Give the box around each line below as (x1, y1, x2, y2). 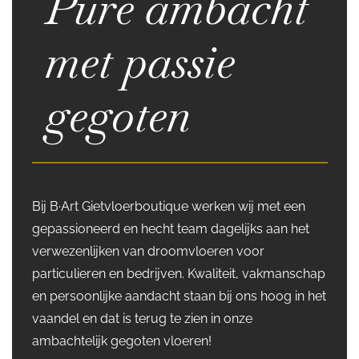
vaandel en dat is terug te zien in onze (32, 311, 252, 326)
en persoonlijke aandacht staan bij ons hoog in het (32, 288, 326, 304)
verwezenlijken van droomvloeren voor (32, 244, 264, 259)
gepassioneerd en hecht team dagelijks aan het (32, 221, 309, 236)
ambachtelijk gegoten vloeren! (32, 333, 212, 349)
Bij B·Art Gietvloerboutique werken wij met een (32, 199, 305, 214)
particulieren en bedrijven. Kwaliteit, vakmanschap (32, 266, 325, 281)
